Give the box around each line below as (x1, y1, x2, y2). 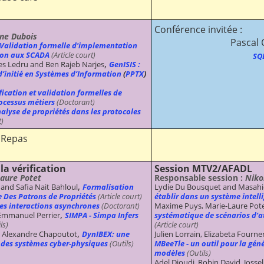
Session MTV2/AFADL (154, 161, 252, 175)
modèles (154, 247, 185, 258)
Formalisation (82, 181, 134, 192)
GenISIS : (109, 58, 140, 70)
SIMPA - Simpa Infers (65, 209, 138, 220)
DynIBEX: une (82, 228, 130, 239)
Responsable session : (154, 171, 245, 183)
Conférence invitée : (154, 22, 242, 36)
